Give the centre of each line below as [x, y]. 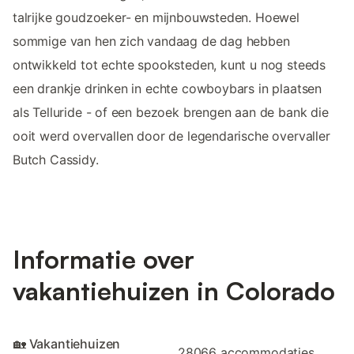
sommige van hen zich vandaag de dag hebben [151, 41]
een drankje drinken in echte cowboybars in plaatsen [168, 89]
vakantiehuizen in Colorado [174, 290]
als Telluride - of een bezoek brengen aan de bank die [171, 113]
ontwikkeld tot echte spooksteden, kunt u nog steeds [169, 65]
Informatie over [104, 259]
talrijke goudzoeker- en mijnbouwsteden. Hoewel [156, 18]
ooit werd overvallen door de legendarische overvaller [171, 136]
